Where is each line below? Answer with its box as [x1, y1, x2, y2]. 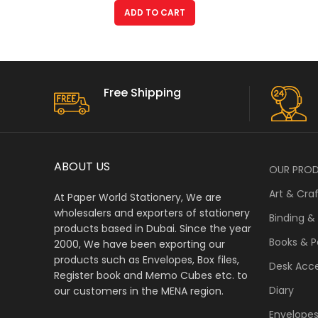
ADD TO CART [124, 6, 185, 18]
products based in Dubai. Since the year [54, 221, 251, 236]
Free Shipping [104, 84, 181, 101]
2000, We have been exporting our [54, 236, 225, 251]
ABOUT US [54, 158, 110, 175]
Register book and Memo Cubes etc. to [54, 268, 248, 283]
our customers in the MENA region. [54, 283, 224, 298]
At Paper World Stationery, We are [54, 190, 221, 204]
